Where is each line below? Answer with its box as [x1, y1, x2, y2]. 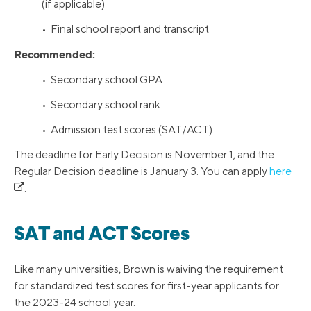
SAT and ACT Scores [14, 226, 189, 246]
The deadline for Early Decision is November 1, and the [14, 148, 274, 162]
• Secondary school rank [42, 98, 160, 112]
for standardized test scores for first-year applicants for [14, 279, 279, 293]
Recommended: [14, 47, 95, 62]
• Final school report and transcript [42, 22, 209, 36]
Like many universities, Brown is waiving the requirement [14, 262, 283, 276]
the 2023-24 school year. [14, 296, 135, 310]
